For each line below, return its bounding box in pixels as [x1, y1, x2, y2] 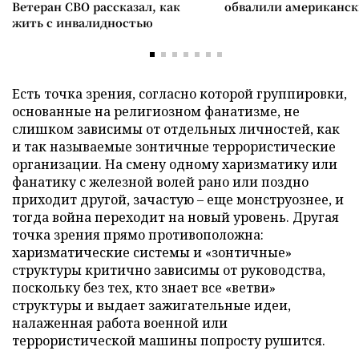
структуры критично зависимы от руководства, [12, 261, 325, 279]
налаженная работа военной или [12, 314, 228, 332]
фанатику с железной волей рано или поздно [12, 173, 309, 191]
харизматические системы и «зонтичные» [12, 244, 292, 261]
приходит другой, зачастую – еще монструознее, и [12, 191, 344, 208]
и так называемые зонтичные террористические [12, 138, 336, 155]
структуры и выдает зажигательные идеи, [12, 296, 291, 314]
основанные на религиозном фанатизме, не [12, 103, 300, 120]
